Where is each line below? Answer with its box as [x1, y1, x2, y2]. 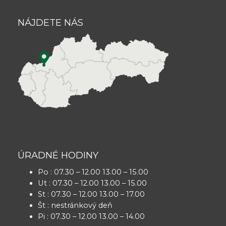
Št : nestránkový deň [38, 200, 112, 210]
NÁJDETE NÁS [18, 16, 83, 28]
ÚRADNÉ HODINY [18, 149, 98, 161]
